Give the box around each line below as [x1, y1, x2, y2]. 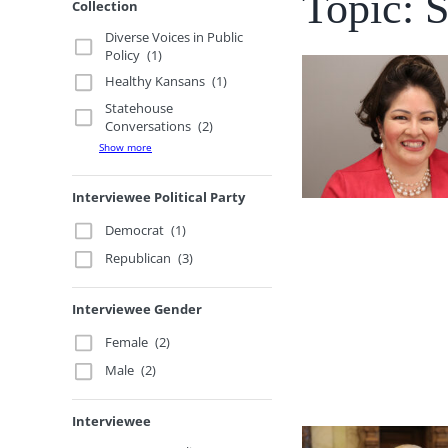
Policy [105, 46, 141, 64]
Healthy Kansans [105, 72, 206, 91]
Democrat [105, 220, 165, 239]
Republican [105, 249, 172, 268]
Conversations [105, 116, 192, 135]
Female [105, 332, 149, 351]
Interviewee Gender [72, 299, 202, 318]
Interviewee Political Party [72, 187, 245, 206]
